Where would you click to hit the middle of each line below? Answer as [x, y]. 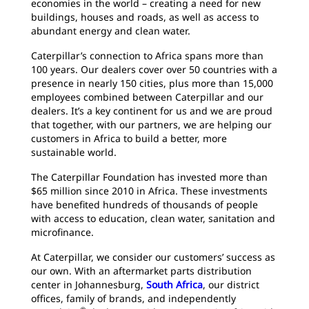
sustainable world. [74, 152]
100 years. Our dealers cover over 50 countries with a [154, 69]
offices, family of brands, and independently [133, 298]
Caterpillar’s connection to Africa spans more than [147, 56]
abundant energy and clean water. [111, 31]
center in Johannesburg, [89, 285]
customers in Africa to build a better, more [129, 138]
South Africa [175, 285]
